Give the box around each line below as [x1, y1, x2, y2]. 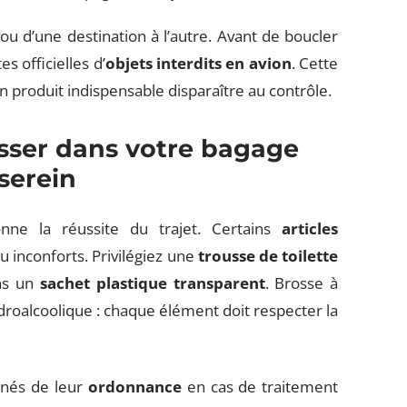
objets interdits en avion [104, 53, 292, 74]
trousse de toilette [197, 245, 339, 266]
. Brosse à [264, 273, 339, 293]
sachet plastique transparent [39, 273, 265, 293]
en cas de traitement [181, 376, 339, 397]
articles [282, 218, 339, 239]
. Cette [291, 53, 339, 74]
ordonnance [87, 376, 182, 397]
